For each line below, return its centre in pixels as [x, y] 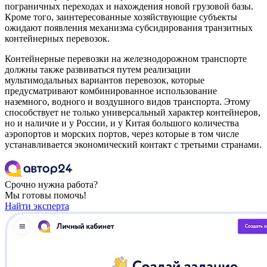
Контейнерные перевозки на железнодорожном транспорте [126, 59]
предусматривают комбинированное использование [111, 91]
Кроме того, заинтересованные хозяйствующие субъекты [121, 17]
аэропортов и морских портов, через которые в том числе [122, 134]
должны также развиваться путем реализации [98, 70]
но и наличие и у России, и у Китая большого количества [122, 123]
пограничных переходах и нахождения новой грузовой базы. [129, 7]
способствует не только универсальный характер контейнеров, [133, 113]
